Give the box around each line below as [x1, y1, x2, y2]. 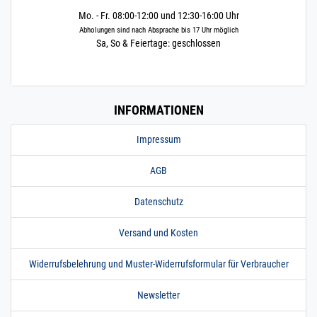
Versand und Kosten [119, 227, 198, 239]
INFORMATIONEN [113, 103, 204, 118]
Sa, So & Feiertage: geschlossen [96, 38, 221, 50]
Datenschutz [134, 196, 183, 208]
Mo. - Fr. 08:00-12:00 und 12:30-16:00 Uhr [78, 10, 239, 22]
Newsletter [137, 289, 180, 301]
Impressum [136, 134, 181, 146]
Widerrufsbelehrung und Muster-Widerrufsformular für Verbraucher [28, 258, 289, 270]
